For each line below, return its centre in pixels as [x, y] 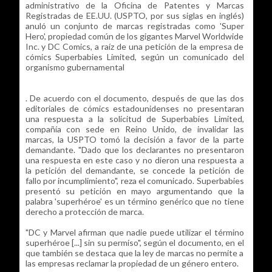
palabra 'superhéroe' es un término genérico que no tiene [134, 201]
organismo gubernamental [75, 67]
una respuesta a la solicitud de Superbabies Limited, [134, 118]
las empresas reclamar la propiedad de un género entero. [132, 263]
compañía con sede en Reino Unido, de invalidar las [134, 129]
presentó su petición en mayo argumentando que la [134, 191]
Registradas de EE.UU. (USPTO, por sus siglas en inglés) [134, 15]
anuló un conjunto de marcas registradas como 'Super [134, 25]
